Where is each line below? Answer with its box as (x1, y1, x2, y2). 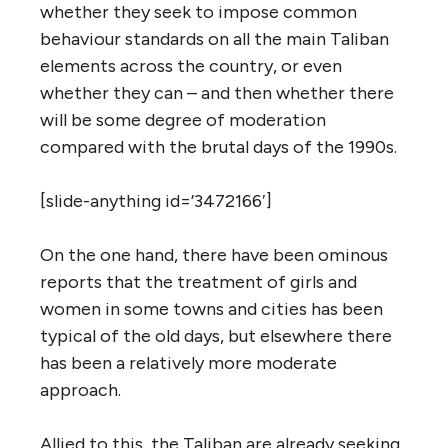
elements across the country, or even (40, 54, 342, 77)
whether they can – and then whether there (40, 81, 394, 104)
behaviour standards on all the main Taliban (40, 27, 389, 50)
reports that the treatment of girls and (40, 270, 357, 293)
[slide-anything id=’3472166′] (40, 189, 272, 212)
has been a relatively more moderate (40, 351, 337, 374)
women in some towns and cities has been (40, 297, 383, 320)
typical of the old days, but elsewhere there (40, 324, 392, 347)
